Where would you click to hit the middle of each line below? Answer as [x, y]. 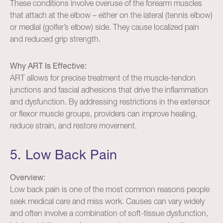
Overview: [28, 177]
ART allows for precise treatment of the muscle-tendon [103, 78]
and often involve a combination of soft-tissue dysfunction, [109, 213]
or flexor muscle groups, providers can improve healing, [104, 113]
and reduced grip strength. [55, 39]
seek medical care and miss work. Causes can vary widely [107, 201]
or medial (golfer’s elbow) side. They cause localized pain [105, 27]
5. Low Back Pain [63, 155]
